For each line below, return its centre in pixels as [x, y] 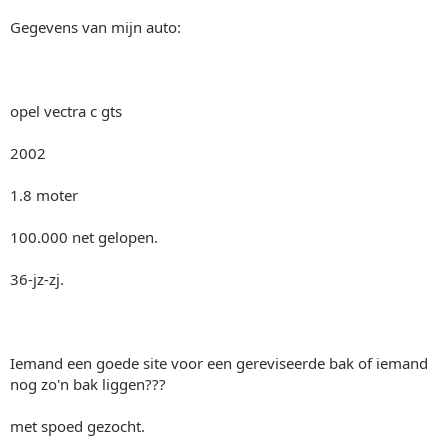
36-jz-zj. [37, 278]
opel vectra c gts [66, 110]
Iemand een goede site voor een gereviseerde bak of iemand [219, 362]
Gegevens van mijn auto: [95, 26]
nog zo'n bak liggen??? [88, 383]
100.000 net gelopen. [84, 236]
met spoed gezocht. [77, 425]
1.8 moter [44, 194]
